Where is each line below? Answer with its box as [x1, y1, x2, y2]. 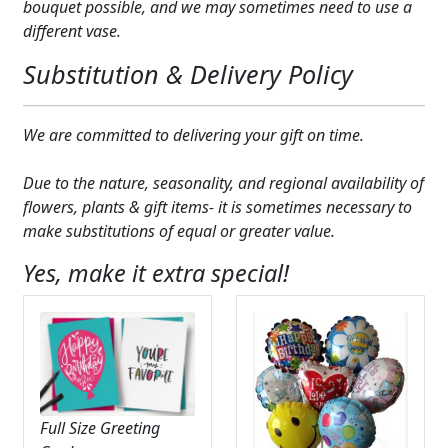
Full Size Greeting [39, 416, 160, 439]
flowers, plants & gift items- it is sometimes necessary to [22, 196, 412, 219]
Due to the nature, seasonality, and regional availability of [22, 172, 424, 195]
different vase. [22, 20, 121, 43]
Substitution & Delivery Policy [22, 57, 353, 92]
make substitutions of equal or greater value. [22, 220, 335, 243]
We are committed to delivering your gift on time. [22, 124, 364, 147]
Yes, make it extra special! [22, 257, 289, 290]
